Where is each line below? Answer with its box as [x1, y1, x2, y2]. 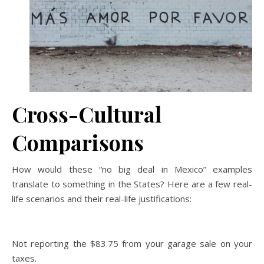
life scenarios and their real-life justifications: [12, 192, 192, 204]
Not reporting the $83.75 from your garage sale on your [12, 237, 252, 249]
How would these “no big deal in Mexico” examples [12, 163, 252, 175]
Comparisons [12, 127, 144, 156]
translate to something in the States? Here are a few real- [12, 177, 252, 190]
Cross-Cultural [12, 99, 161, 128]
